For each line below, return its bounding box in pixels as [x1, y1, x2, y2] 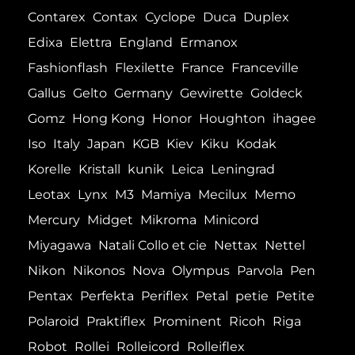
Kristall [78, 162, 120, 177]
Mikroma [140, 212, 197, 228]
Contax [93, 10, 138, 25]
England [119, 35, 173, 51]
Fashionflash [28, 60, 108, 76]
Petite [276, 288, 315, 304]
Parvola [237, 263, 283, 279]
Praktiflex [86, 314, 146, 330]
